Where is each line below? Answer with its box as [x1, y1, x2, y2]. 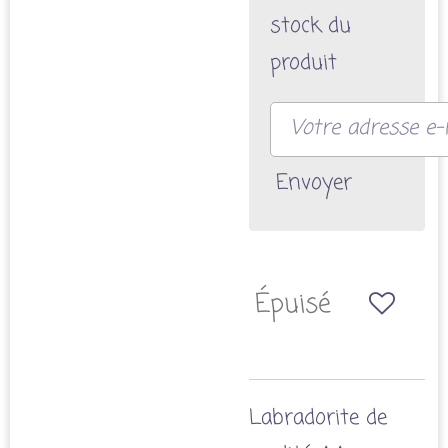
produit [269, 47, 337, 79]
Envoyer [275, 167, 352, 199]
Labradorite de [249, 403, 387, 435]
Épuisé [255, 285, 331, 326]
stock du [269, 10, 351, 42]
